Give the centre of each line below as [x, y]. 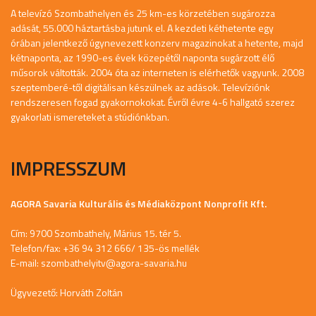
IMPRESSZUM [68, 168]
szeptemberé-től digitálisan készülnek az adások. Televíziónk [140, 87]
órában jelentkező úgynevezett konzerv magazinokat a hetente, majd [157, 42]
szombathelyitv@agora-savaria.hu [114, 262]
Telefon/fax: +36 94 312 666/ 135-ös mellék [105, 248]
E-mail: [26, 262]
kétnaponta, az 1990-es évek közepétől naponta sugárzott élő [142, 57]
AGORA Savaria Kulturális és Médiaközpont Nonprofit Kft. [139, 203]
